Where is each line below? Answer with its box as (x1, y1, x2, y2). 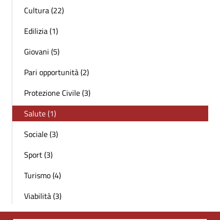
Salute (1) (24, 107, 56, 119)
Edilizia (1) (24, 25, 58, 37)
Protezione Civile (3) (24, 86, 90, 99)
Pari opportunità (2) (24, 66, 89, 78)
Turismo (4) (24, 169, 61, 181)
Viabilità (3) (24, 190, 61, 202)
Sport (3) (24, 148, 53, 161)
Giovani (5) (24, 45, 59, 57)
